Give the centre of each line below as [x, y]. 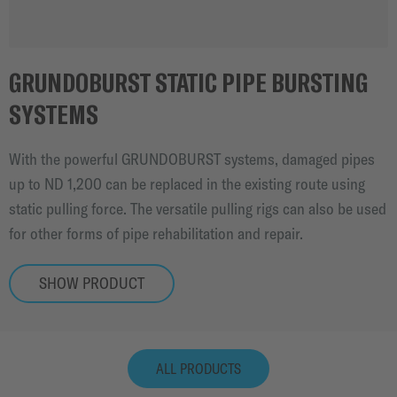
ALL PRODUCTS [198, 368]
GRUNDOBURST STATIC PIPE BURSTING [188, 81]
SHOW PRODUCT [92, 283]
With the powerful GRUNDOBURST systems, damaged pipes [192, 159]
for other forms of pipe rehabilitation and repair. [156, 233]
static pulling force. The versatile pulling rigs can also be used [198, 208]
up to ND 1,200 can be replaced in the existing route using [187, 183]
